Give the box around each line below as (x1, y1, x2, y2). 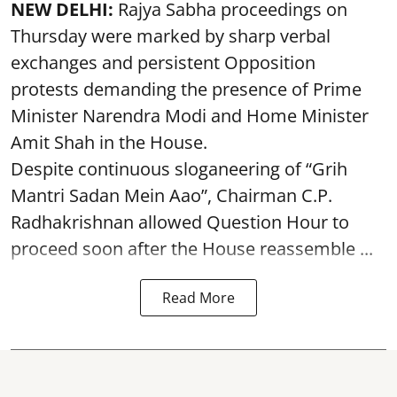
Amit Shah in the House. (11, 130, 207, 154)
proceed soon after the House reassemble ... (11, 237, 373, 261)
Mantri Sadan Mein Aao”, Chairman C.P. (11, 183, 332, 207)
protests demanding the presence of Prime (11, 77, 362, 101)
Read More (162, 288, 235, 307)
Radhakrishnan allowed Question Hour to (11, 210, 349, 234)
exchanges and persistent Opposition (11, 51, 315, 74)
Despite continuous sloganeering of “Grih (11, 157, 347, 181)
